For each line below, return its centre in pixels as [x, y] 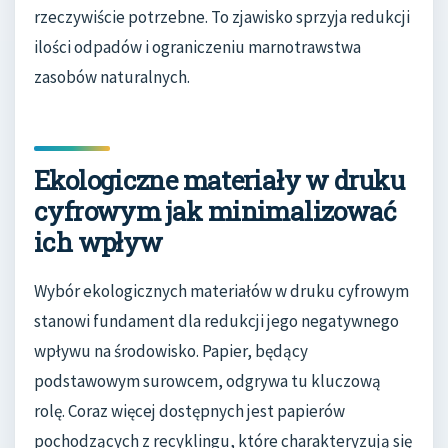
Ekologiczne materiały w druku [219, 179]
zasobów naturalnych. [112, 76]
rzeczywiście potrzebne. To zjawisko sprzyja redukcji [222, 16]
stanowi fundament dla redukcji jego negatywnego [216, 321]
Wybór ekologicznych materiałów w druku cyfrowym [221, 291]
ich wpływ [98, 241]
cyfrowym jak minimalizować [215, 210]
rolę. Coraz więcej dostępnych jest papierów [189, 411]
